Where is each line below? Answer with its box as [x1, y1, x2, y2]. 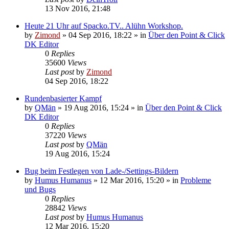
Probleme [180, 175, 211, 185]
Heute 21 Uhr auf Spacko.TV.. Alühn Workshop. [25, 21, 183, 30]
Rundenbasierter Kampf [25, 94, 102, 103]
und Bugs [25, 185, 56, 194]
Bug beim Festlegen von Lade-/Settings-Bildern [25, 166, 178, 175]
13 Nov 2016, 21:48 [45, 4, 110, 13]
